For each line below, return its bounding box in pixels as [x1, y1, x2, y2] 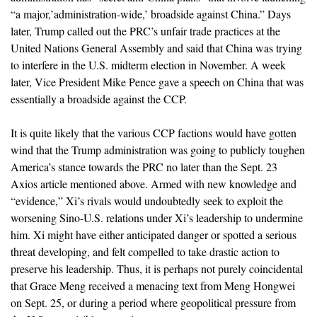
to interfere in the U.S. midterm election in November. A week [11, 57, 286, 72]
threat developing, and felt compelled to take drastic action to [11, 243, 279, 259]
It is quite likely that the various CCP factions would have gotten [11, 125, 296, 140]
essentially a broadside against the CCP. [11, 91, 187, 106]
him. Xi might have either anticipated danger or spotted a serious [11, 226, 296, 242]
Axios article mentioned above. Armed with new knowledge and [11, 175, 296, 191]
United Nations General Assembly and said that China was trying [11, 40, 302, 55]
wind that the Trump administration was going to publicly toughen [11, 142, 305, 157]
